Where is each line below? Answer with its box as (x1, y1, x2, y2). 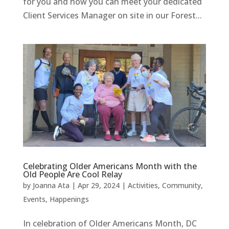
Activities (127, 180, 158, 191)
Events (22, 194, 45, 204)
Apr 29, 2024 (77, 180, 120, 191)
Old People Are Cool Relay (22, 169, 122, 180)
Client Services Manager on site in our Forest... (22, 9, 202, 21)
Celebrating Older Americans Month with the (22, 161, 197, 172)
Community (162, 180, 201, 191)
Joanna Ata (32, 180, 70, 191)
